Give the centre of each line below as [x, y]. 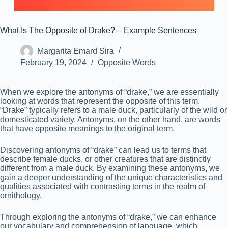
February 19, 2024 [53, 63]
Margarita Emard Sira [76, 51]
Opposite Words [127, 63]
